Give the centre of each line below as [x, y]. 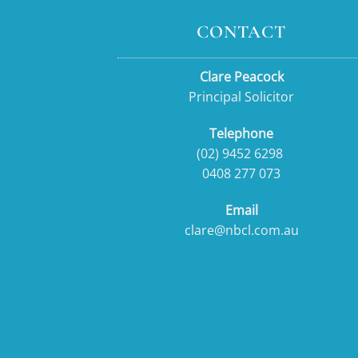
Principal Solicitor [241, 97]
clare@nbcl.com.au [241, 230]
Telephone [241, 134]
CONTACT [241, 32]
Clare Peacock [241, 77]
